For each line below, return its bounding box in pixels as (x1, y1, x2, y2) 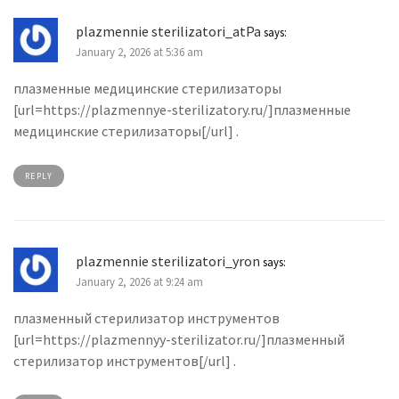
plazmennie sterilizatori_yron (76, 251, 260, 270)
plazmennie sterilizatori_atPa (76, 22, 261, 41)
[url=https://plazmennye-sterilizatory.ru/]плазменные (13, 100, 351, 118)
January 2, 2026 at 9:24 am (76, 274, 203, 289)
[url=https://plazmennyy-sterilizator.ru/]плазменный (13, 330, 345, 348)
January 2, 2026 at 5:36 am (76, 45, 203, 60)
